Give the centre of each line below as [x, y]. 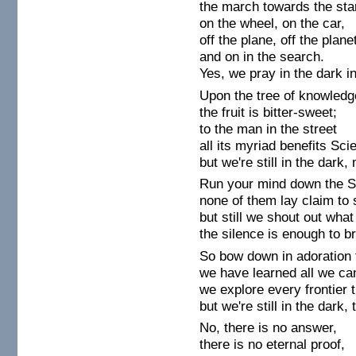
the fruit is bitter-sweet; [269, 112]
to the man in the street [269, 129]
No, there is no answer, [269, 328]
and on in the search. [262, 57]
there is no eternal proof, [273, 345]
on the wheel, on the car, [273, 24]
